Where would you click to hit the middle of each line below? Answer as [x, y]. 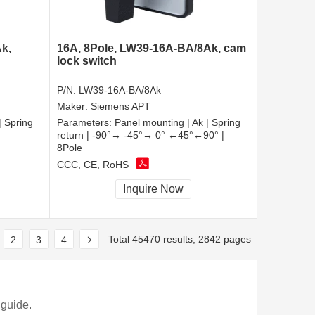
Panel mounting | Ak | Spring [178, 122]
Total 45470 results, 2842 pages [180, 239]
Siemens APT [121, 106]
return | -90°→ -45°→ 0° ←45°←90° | [141, 135]
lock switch [87, 60]
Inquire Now [153, 188]
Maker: [74, 106]
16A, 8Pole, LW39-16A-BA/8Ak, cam [152, 48]
